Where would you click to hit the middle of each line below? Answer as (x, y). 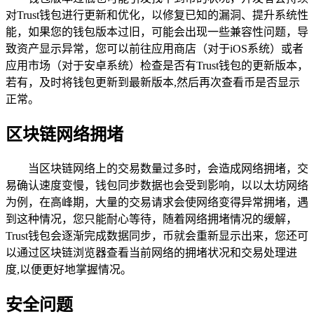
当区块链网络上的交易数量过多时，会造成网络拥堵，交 (168, 169)
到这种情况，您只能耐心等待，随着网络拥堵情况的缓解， (151, 219)
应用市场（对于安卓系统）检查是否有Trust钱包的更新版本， (157, 66)
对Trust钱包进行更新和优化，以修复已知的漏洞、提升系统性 (157, 15)
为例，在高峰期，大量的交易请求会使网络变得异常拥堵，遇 (157, 203)
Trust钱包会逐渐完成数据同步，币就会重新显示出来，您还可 (157, 236)
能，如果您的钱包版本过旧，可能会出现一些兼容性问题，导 (157, 32)
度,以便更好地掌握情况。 (69, 270)
